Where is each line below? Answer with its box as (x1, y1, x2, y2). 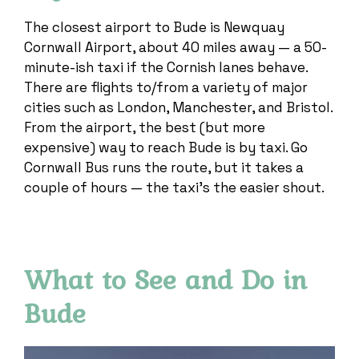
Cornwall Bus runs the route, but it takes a (24, 158, 304, 176)
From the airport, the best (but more (24, 118, 265, 136)
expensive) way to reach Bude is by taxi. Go (24, 138, 308, 156)
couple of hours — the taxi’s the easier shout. (24, 178, 325, 196)
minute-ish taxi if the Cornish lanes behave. (24, 58, 308, 76)
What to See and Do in (24, 258, 307, 300)
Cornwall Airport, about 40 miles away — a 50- (24, 38, 327, 56)
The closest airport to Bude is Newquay (24, 18, 284, 36)
